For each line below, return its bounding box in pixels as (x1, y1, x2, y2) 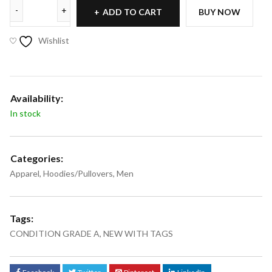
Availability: (10, 92, 63, 104)
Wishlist (38, 35, 69, 46)
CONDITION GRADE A (10, 228, 100, 239)
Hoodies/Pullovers (43, 168, 113, 179)
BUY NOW (199, 7, 240, 18)
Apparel (10, 168, 39, 179)
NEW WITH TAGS (103, 228, 173, 239)
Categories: (10, 152, 63, 165)
